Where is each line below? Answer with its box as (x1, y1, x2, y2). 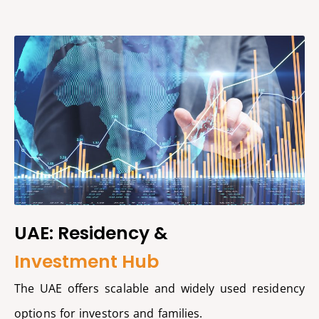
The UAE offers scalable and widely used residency (14, 280, 305, 296)
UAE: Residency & (14, 220, 168, 246)
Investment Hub (14, 249, 159, 274)
